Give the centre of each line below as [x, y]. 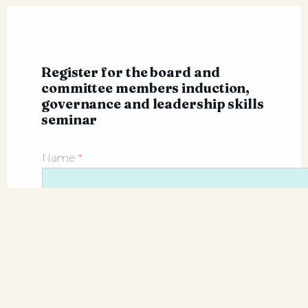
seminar [69, 119]
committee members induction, [146, 88]
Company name [88, 231]
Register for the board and [131, 72]
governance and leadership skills [153, 103]
